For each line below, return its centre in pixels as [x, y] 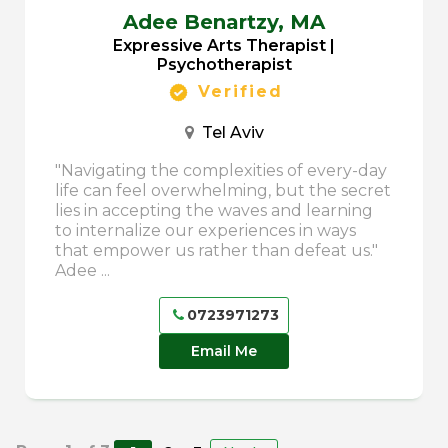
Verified [236, 91]
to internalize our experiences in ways [205, 230]
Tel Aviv [228, 132]
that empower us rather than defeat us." [222, 250]
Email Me [224, 350]
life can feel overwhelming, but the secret [223, 190]
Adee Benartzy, [206, 21]
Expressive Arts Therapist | [224, 45]
